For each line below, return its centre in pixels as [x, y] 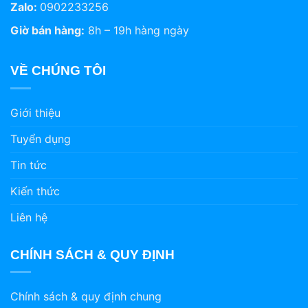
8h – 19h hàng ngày [137, 31]
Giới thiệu [35, 112]
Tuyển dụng [41, 139]
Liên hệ [29, 217]
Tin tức [29, 165]
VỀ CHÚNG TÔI [58, 71]
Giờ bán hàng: [47, 31]
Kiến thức [35, 191]
